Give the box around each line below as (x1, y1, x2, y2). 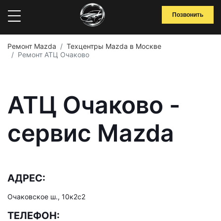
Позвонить (172, 11, 203, 18)
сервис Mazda (7, 118, 174, 147)
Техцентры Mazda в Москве (67, 42, 161, 50)
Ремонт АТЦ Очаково (18, 50, 89, 59)
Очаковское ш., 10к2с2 (7, 192, 85, 201)
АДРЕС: (7, 172, 45, 184)
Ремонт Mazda (7, 42, 56, 50)
